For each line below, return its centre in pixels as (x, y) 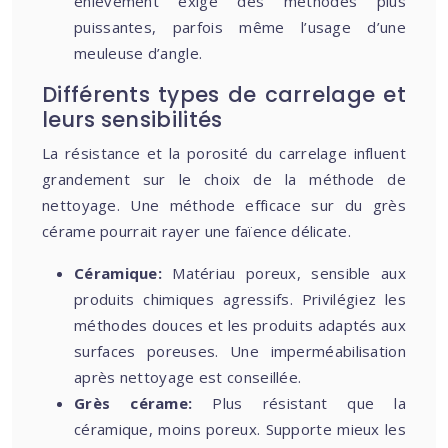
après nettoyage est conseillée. (188, 377)
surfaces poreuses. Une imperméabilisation (240, 351)
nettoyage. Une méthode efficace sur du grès (224, 205)
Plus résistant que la (309, 403)
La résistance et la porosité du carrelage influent (224, 153)
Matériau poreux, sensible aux (289, 273)
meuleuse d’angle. (138, 53)
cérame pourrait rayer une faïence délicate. (196, 231)
